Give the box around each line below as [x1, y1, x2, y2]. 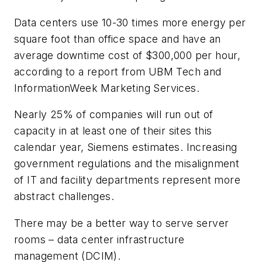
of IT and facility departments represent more [14, 174, 240, 187]
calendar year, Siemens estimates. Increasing [14, 141, 237, 154]
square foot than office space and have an [14, 32, 221, 45]
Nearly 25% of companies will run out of [14, 108, 213, 121]
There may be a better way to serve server [14, 216, 229, 229]
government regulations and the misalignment [14, 157, 240, 170]
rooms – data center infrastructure [14, 233, 185, 246]
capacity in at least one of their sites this [14, 125, 212, 137]
